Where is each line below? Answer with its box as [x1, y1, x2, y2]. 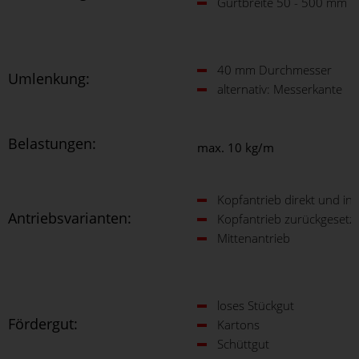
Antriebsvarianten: [8, 208, 131, 228]
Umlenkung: [8, 68, 90, 88]
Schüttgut [217, 335, 269, 352]
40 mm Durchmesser [217, 61, 335, 78]
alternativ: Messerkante [217, 80, 342, 97]
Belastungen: [8, 133, 96, 153]
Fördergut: [8, 313, 78, 333]
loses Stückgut [217, 296, 294, 313]
